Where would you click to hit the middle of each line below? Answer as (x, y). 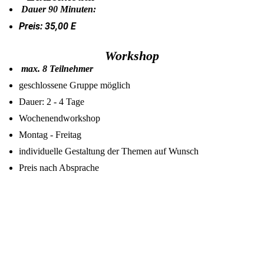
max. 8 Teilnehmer (57, 69)
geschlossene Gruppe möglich (75, 85)
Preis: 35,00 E (48, 26)
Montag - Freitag (50, 135)
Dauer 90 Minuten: (60, 9)
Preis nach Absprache (59, 168)
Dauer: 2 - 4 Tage (52, 102)
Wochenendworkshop (60, 118)
